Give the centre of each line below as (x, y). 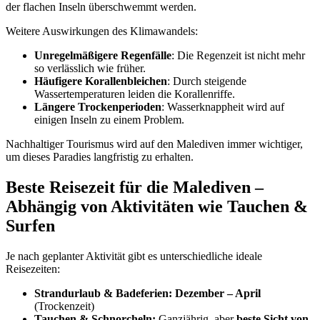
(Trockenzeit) (64, 306)
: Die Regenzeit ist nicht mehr (238, 56)
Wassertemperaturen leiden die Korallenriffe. (135, 94)
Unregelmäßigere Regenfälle (103, 56)
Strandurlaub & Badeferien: (103, 293)
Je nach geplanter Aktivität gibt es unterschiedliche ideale (134, 256)
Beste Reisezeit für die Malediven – (135, 187)
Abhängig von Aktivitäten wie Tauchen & (157, 207)
